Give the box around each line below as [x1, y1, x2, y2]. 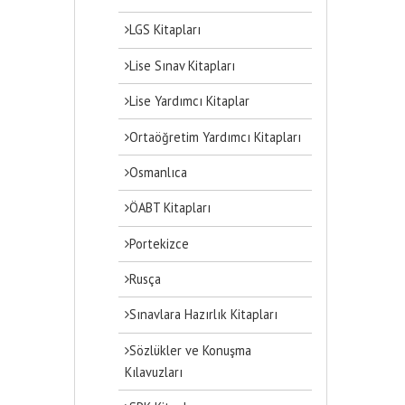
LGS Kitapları [129, 21, 202, 39]
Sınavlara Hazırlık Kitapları [129, 306, 278, 324]
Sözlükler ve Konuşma [129, 341, 252, 359]
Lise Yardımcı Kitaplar [129, 92, 250, 110]
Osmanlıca [129, 163, 188, 181]
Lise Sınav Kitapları [129, 56, 236, 74]
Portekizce [129, 234, 190, 252]
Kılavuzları [125, 363, 184, 381]
